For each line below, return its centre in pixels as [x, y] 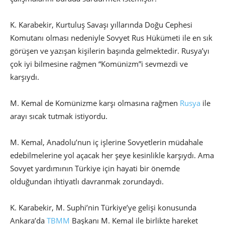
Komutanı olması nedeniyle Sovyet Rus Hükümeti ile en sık [111, 38]
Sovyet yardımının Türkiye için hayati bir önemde [95, 168]
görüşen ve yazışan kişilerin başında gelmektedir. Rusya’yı [110, 51]
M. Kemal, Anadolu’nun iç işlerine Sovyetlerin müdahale [106, 142]
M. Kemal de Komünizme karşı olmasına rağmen [95, 103]
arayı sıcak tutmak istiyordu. [60, 116]
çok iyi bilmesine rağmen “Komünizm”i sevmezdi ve [99, 64]
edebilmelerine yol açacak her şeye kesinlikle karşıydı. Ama [112, 155]
